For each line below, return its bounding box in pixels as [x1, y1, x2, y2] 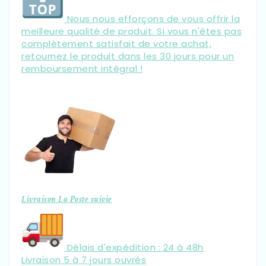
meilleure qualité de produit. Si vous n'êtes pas [21, 24, 242, 37]
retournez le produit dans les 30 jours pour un [21, 49, 234, 62]
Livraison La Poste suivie [21, 193, 112, 205]
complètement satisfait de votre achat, [21, 37, 211, 50]
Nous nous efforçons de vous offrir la [66, 12, 240, 25]
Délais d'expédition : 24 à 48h [66, 240, 204, 254]
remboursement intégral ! [21, 62, 142, 75]
